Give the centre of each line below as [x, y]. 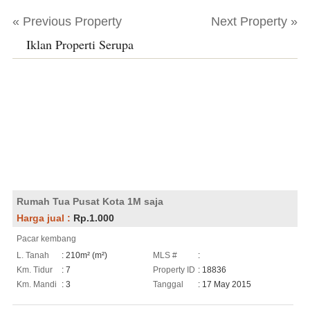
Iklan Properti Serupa [80, 44]
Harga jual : [45, 218]
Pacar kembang [46, 238]
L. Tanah [33, 255]
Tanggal [168, 284]
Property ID [174, 270]
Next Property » [255, 21]
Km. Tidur [34, 270]
